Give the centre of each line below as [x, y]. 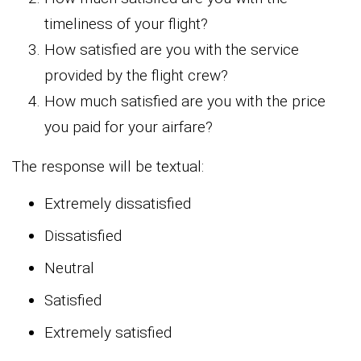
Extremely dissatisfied [118, 203]
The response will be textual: [108, 166]
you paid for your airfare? [129, 127]
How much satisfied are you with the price [185, 101]
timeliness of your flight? [126, 23]
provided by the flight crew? [136, 75]
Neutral [69, 268]
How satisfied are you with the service [172, 49]
